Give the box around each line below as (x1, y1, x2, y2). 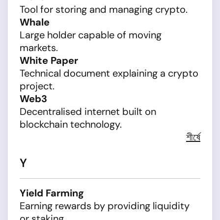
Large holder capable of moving (20, 28, 162, 41)
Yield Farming (20, 187, 84, 199)
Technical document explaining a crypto (20, 67, 198, 80)
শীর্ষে (186, 131, 200, 143)
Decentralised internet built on (20, 105, 156, 118)
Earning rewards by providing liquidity (20, 199, 190, 212)
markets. (20, 41, 58, 54)
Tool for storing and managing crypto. (20, 3, 188, 16)
